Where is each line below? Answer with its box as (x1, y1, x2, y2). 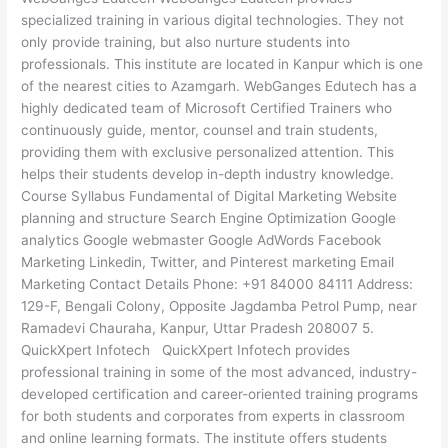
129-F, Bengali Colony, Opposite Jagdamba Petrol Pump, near (21, 298, 418, 315)
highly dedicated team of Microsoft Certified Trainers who (21, 100, 393, 117)
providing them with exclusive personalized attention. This (21, 144, 395, 161)
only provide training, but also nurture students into (21, 34, 351, 51)
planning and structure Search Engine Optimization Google (21, 210, 397, 227)
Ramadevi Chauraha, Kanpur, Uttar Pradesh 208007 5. (21, 320, 375, 337)
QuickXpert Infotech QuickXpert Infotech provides (21, 342, 351, 359)
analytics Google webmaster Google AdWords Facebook (21, 232, 382, 249)
